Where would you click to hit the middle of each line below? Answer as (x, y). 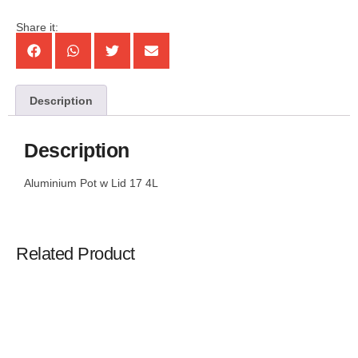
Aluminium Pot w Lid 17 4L (91, 183)
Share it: (37, 28)
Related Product (76, 254)
